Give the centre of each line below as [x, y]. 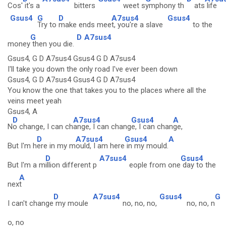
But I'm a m [26, 165]
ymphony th [165, 6]
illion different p [71, 165]
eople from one [155, 165]
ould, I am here [100, 146]
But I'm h [22, 146]
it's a [31, 6]
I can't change [31, 203]
